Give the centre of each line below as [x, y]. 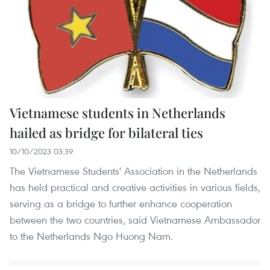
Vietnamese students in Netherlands [118, 113]
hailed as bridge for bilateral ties [106, 133]
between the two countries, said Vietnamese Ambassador [135, 220]
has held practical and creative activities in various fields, [135, 187]
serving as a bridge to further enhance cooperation [121, 204]
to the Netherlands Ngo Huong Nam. [91, 236]
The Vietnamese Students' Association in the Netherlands [133, 171]
